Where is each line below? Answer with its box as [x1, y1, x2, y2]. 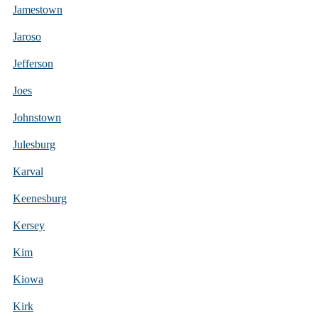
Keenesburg [13, 192, 67, 204]
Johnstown [13, 111, 61, 124]
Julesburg [13, 138, 55, 150]
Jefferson [13, 57, 53, 70]
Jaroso [13, 30, 41, 43]
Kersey [13, 219, 45, 231]
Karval [13, 165, 43, 177]
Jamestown [13, 3, 62, 16]
